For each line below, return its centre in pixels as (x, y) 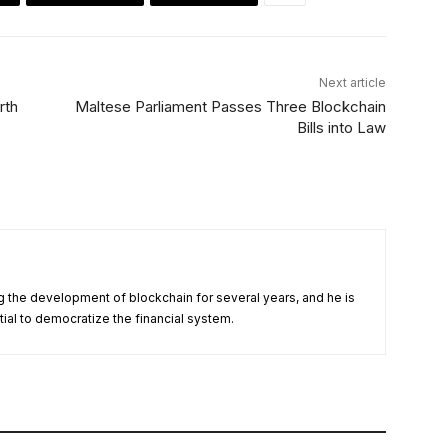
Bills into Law (341, 128)
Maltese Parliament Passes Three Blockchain (230, 107)
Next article (352, 83)
